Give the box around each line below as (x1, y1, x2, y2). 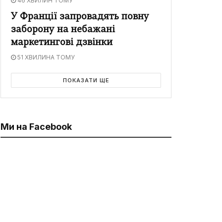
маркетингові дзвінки (11, 38, 112, 48)
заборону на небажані (11, 25, 115, 35)
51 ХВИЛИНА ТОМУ (16, 54, 75, 61)
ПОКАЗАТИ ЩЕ (62, 77, 110, 84)
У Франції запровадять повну (11, 12, 149, 22)
